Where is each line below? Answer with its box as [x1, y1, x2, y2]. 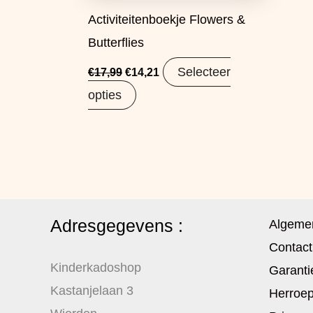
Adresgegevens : [50, 216, 183, 235]
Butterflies [88, 35, 144, 50]
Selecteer [177, 64, 231, 79]
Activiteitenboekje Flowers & [88, 12, 245, 27]
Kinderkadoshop [50, 261, 141, 275]
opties [88, 87, 122, 102]
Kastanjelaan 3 [50, 284, 133, 298]
